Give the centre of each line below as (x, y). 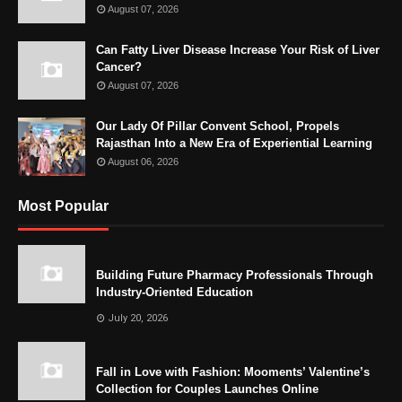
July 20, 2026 (138, 318)
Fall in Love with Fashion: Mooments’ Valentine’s (233, 371)
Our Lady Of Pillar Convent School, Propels (218, 126)
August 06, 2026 (143, 161)
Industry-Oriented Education (175, 292)
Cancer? (119, 66)
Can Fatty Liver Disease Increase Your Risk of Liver (238, 49)
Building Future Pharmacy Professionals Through (235, 275)
